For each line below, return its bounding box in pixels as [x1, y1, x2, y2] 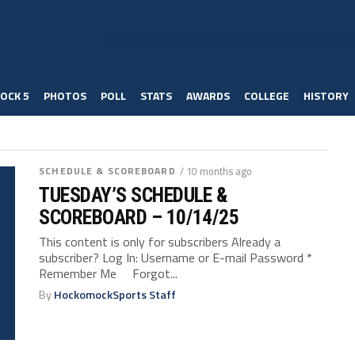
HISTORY [303, 87, 349, 104]
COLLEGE [244, 87, 289, 104]
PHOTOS [44, 87, 86, 104]
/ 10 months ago [179, 163, 252, 179]
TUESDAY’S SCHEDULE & [39, 183, 227, 207]
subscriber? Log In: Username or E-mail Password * [39, 248, 313, 267]
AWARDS [186, 87, 230, 104]
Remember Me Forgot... [39, 264, 178, 283]
